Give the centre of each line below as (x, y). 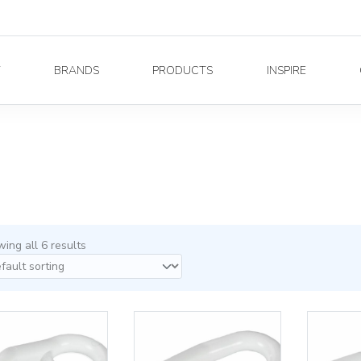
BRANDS (77, 70)
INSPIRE (286, 70)
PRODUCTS (183, 70)
